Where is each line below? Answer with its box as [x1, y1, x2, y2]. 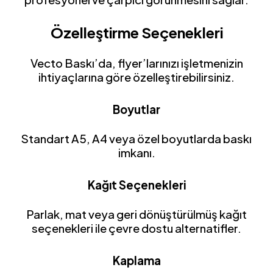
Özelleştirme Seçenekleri [50, 23, 223, 41]
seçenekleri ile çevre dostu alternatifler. [32, 221, 241, 236]
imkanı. [118, 146, 155, 160]
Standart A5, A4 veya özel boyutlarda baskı [21, 132, 252, 146]
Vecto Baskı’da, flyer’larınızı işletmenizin [30, 56, 243, 71]
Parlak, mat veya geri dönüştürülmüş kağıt [26, 207, 247, 222]
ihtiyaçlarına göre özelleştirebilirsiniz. [38, 70, 235, 85]
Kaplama [112, 253, 161, 268]
